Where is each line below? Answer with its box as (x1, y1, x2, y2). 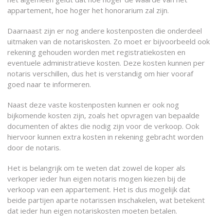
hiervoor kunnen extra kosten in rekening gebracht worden (7, 132, 203, 142)
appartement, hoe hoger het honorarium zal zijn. (7, 5, 169, 15)
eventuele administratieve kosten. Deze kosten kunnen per (7, 58, 205, 68)
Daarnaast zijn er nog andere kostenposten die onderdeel (7, 26, 202, 36)
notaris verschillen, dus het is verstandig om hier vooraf (7, 69, 193, 78)
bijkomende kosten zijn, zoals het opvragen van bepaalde (7, 110, 200, 120)
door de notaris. (7, 143, 61, 152)
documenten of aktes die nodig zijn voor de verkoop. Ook (7, 121, 199, 131)
